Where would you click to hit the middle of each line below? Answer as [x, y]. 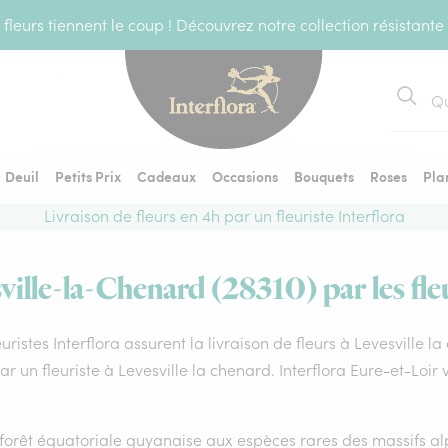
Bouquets [324, 176]
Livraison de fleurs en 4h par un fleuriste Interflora [224, 216]
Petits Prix [88, 176]
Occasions [245, 176]
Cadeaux [166, 176]
